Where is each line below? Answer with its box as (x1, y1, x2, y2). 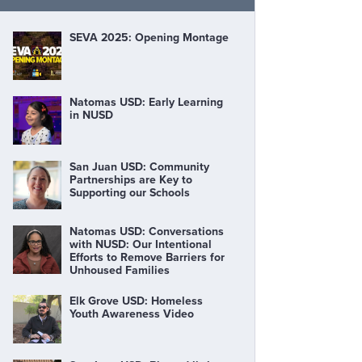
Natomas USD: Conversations (69, 225, 224, 238)
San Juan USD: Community (69, 160, 209, 174)
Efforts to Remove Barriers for (69, 250, 225, 264)
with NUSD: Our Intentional (69, 238, 212, 251)
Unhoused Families (69, 263, 170, 277)
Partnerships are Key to (69, 173, 192, 187)
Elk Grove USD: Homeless (69, 294, 203, 308)
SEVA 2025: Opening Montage (69, 31, 229, 44)
